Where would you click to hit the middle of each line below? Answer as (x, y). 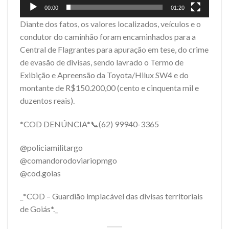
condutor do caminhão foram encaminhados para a (108, 37)
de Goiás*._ (39, 209)
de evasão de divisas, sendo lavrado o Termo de (102, 62)
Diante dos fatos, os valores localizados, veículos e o (110, 24)
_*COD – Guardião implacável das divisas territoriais (111, 196)
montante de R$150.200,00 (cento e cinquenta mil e (109, 88)
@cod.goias (40, 173)
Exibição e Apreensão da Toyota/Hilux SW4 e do (104, 75)
